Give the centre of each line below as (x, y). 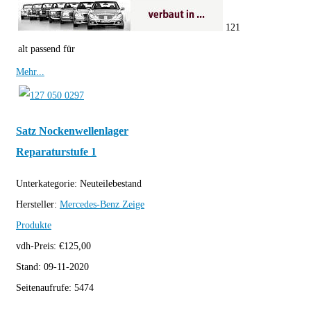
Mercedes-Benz (90, 205)
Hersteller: (38, 205)
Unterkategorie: (48, 184)
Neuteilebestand (111, 184)
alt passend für (47, 49)
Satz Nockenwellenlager (72, 131)
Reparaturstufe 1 (56, 151)
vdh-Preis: (37, 246)
